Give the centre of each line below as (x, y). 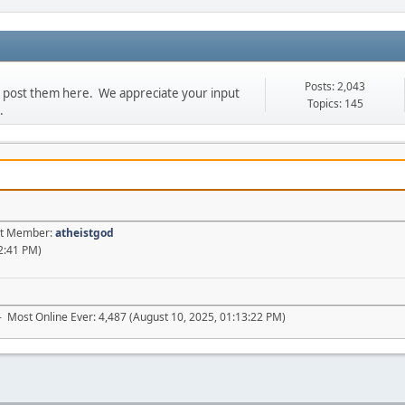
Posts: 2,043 (335, 86)
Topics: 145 (335, 103)
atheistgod (85, 232)
